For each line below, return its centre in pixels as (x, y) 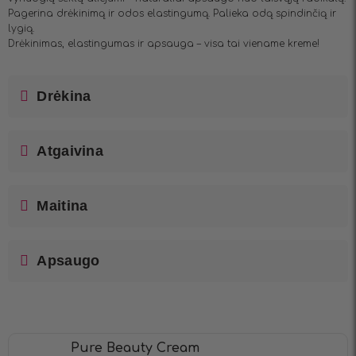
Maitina (62, 205)
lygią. (21, 28)
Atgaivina (70, 151)
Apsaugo (68, 260)
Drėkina (64, 96)
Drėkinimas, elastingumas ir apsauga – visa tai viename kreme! (164, 43)
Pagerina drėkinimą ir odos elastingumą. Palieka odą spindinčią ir (172, 13)
